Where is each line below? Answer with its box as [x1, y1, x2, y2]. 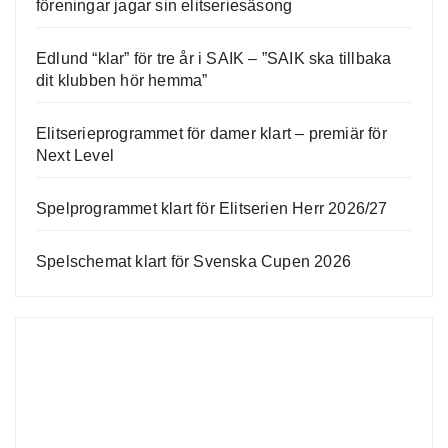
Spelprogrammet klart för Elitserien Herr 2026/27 [36, 200, 388, 218]
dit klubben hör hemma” [36, 72, 208, 90]
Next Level [36, 147, 114, 165]
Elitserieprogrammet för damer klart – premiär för [36, 125, 387, 143]
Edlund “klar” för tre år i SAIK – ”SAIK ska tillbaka [36, 50, 392, 68]
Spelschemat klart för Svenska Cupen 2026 [36, 253, 351, 271]
